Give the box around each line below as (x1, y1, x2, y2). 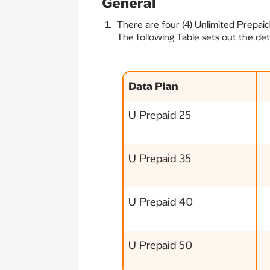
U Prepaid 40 (128, 195, 193, 209)
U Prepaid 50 (128, 239, 193, 252)
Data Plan (128, 80, 178, 93)
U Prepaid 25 (128, 108, 191, 122)
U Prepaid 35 (128, 152, 191, 165)
